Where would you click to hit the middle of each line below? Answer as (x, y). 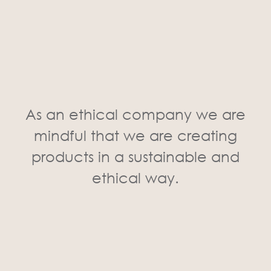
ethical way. (135, 177)
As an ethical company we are (135, 113)
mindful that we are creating (135, 135)
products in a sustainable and (135, 156)
